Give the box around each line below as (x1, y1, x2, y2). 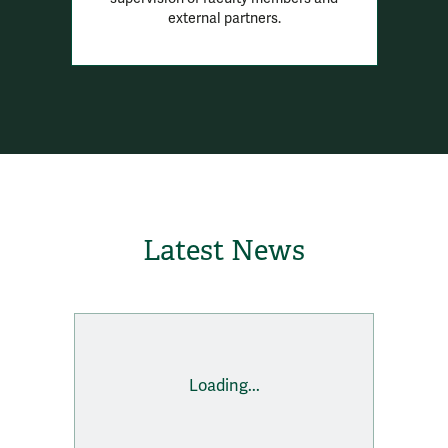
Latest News (143, 233, 305, 269)
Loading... (188, 375, 260, 396)
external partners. (167, 10, 281, 28)
